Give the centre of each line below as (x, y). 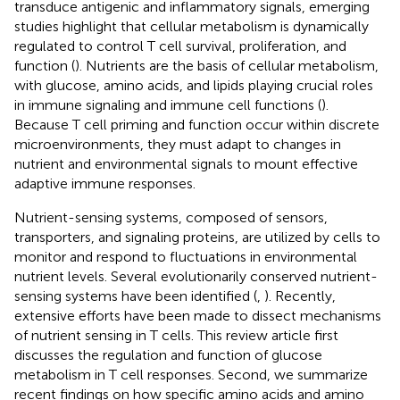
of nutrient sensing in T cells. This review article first (176, 335)
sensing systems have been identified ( (136, 296)
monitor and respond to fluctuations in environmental (186, 256)
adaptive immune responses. (105, 183)
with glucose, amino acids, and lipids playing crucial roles (194, 85)
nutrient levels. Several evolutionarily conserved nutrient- (196, 276)
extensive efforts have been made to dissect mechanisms (198, 315)
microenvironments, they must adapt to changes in (178, 144)
